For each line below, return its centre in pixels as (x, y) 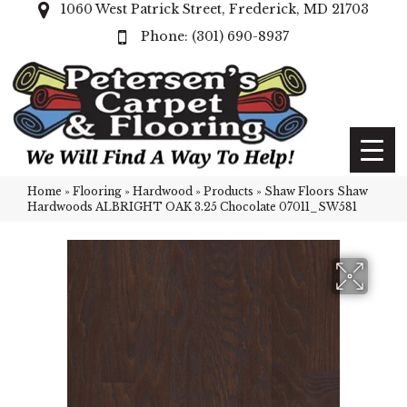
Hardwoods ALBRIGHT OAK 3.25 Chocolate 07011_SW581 (192, 207)
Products (228, 191)
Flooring (97, 191)
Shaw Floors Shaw (316, 191)
